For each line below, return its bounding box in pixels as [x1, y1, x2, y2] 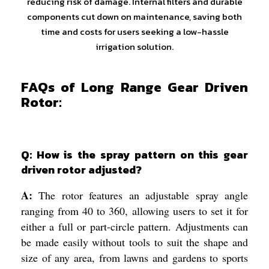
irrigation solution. [95, 39, 174, 53]
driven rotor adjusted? [21, 161, 142, 178]
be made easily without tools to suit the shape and [21, 234, 248, 249]
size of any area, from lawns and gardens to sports [21, 250, 248, 265]
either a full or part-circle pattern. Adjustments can [21, 219, 248, 234]
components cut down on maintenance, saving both [27, 9, 242, 23]
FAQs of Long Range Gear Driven [21, 77, 248, 98]
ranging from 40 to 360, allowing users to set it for [21, 203, 248, 218]
